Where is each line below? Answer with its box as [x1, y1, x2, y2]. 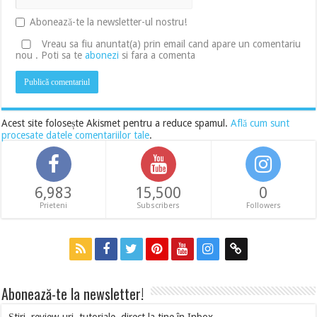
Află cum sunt [231, 117, 290, 129]
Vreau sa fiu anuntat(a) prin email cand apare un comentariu [42, 38, 301, 50]
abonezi [85, 49, 120, 61]
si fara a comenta [119, 49, 196, 61]
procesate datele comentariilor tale [1, 129, 150, 141]
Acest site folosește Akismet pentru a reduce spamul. [1, 117, 231, 129]
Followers [246, 200, 281, 210]
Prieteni [40, 200, 68, 210]
